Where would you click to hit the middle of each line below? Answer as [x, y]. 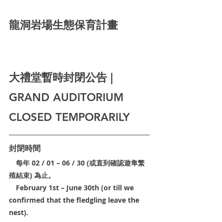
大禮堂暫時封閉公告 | [63, 77]
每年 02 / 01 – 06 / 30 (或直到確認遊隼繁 [77, 163]
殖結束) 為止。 [32, 175]
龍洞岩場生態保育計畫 [63, 25]
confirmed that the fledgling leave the [75, 200]
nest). [19, 212]
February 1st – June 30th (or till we [72, 187]
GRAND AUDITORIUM [68, 97]
